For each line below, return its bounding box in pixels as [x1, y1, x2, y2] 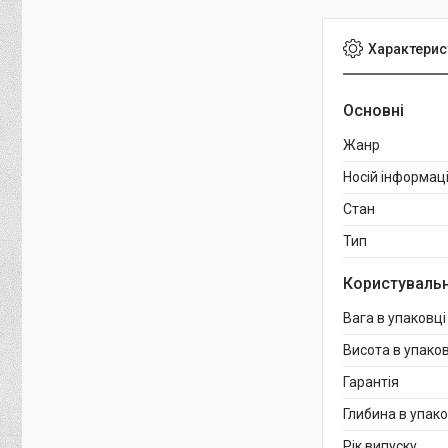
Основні [343, 101, 404, 121]
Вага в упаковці [343, 310, 446, 327]
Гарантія [343, 374, 399, 391]
